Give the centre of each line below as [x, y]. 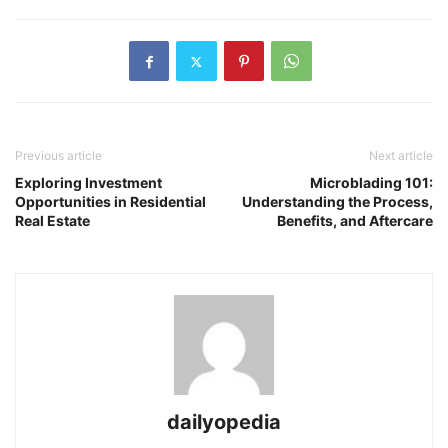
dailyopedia [224, 422]
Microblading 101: [371, 183]
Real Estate [52, 221]
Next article [401, 156]
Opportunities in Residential [110, 202]
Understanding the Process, [337, 202]
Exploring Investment [88, 183]
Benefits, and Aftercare [355, 221]
